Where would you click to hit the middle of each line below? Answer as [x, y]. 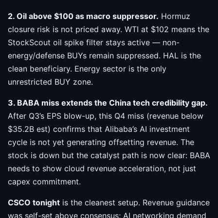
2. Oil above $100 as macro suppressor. [83, 16]
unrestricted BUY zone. [50, 82]
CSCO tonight [34, 203]
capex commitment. [44, 182]
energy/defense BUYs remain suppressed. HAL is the [104, 56]
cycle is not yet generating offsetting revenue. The [101, 142]
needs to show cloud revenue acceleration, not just [102, 169]
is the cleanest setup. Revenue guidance [135, 203]
